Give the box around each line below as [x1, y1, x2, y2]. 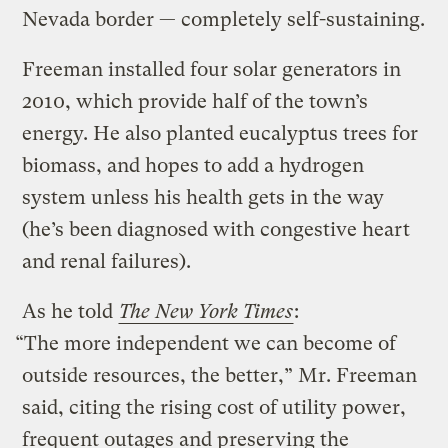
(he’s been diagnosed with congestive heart [22, 217, 411, 241]
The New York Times [119, 299, 294, 323]
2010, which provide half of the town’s [22, 89, 369, 113]
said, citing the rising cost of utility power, [22, 395, 407, 419]
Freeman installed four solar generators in [22, 57, 402, 81]
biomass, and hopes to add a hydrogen [22, 153, 365, 177]
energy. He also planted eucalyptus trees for [22, 121, 419, 145]
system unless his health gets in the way [22, 185, 385, 209]
